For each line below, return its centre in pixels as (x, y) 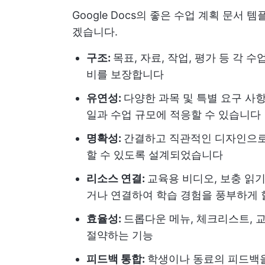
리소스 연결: (117, 178)
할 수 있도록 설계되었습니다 (155, 155)
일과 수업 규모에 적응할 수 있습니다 (174, 114)
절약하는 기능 (120, 235)
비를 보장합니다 (125, 74)
